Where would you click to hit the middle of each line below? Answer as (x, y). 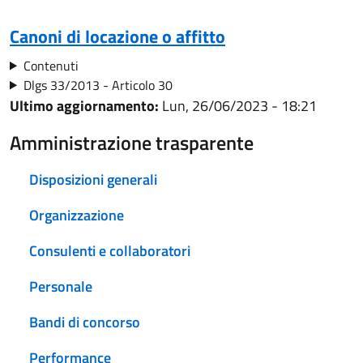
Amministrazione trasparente (132, 142)
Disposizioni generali (93, 179)
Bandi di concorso (85, 322)
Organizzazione (77, 215)
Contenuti (51, 65)
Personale (61, 286)
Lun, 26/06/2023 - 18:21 (238, 105)
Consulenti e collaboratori (110, 250)
